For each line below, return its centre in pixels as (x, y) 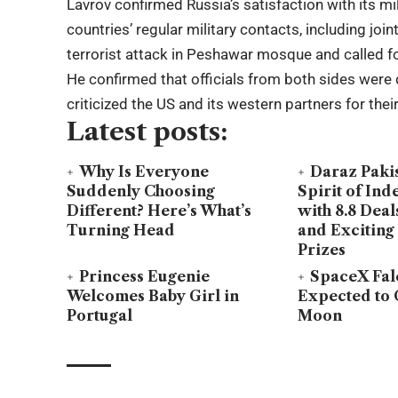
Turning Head (121, 230)
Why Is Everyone (144, 171)
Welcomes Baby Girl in (153, 296)
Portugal (100, 316)
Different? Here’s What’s (159, 210)
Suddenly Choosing (141, 191)
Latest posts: (147, 132)
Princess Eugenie (145, 277)
